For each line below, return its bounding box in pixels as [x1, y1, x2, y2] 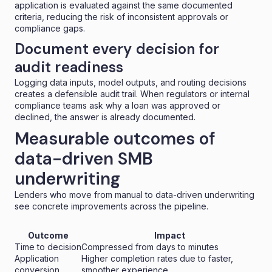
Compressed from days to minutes [81, 241, 219, 252]
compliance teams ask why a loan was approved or [15, 100, 220, 110]
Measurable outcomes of [15, 127, 216, 150]
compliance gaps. [15, 22, 85, 33]
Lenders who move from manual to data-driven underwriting [15, 189, 254, 200]
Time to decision [15, 241, 81, 252]
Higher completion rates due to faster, [81, 253, 233, 263]
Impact [154, 229, 185, 240]
